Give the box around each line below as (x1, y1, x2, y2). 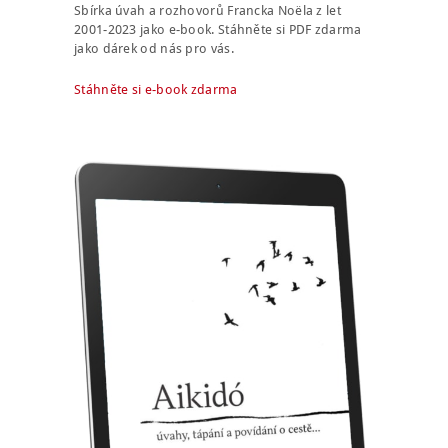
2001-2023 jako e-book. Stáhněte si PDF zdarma (74, 21, 362, 37)
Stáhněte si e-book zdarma (74, 81, 238, 97)
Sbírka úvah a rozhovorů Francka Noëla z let (74, 2, 341, 18)
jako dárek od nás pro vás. (74, 40, 234, 56)
